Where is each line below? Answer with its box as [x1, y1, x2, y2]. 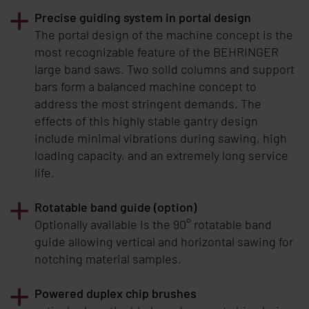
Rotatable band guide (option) [34, 199, 197, 215]
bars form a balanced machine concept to [34, 78, 257, 94]
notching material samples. [34, 250, 181, 266]
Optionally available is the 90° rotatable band [34, 216, 272, 232]
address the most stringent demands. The [34, 95, 261, 111]
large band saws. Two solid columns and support [34, 61, 295, 77]
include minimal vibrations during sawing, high [34, 130, 287, 146]
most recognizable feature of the [34, 43, 213, 59]
